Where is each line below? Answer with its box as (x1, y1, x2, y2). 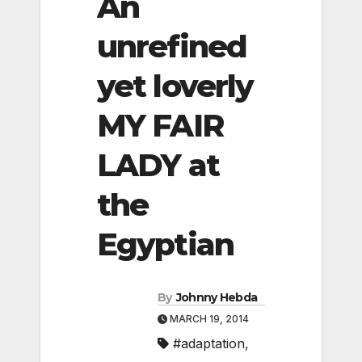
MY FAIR (97, 106, 223, 145)
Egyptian (97, 225, 234, 263)
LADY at (97, 145, 219, 184)
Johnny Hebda (175, 290, 258, 305)
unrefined (97, 27, 246, 65)
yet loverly (97, 66, 254, 105)
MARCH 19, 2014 (167, 313, 249, 326)
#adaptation (173, 335, 245, 352)
